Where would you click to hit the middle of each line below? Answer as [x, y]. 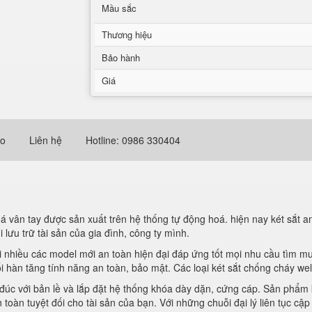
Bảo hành [121, 57]
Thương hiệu [127, 34]
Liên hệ [46, 140]
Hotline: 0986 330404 [133, 140]
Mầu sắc [119, 8]
